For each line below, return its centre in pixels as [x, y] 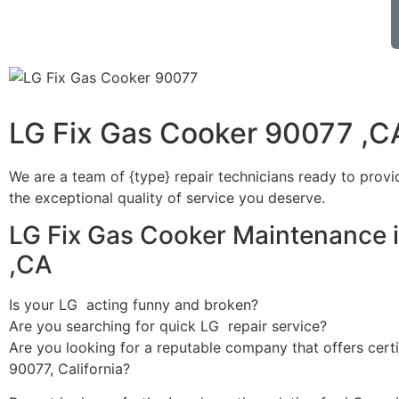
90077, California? [69, 368]
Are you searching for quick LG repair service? [168, 326]
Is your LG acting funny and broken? [134, 304]
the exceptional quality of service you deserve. [167, 197]
